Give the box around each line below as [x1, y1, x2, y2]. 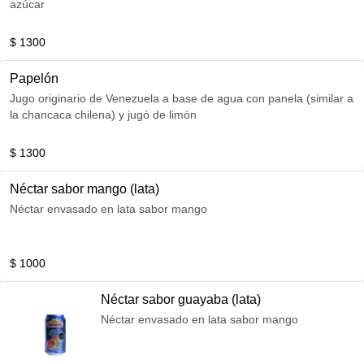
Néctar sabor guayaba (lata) [101, 292, 261, 306]
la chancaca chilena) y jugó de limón [10, 108, 197, 121]
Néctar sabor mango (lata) [10, 182, 159, 196]
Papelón [10, 71, 58, 85]
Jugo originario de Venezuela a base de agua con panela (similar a [10, 92, 353, 105]
